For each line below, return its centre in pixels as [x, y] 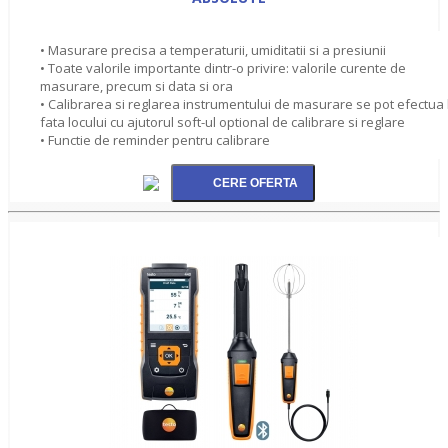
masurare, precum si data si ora [136, 85]
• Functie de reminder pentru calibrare [155, 139]
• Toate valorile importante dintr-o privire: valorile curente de [223, 67]
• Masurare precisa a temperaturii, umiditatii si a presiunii [213, 49]
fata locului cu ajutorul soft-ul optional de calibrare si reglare [222, 121]
